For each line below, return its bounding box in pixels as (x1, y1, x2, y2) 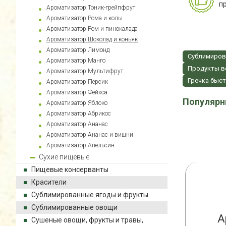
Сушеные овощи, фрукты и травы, (31, 216, 143, 224)
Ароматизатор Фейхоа (46, 89, 107, 96)
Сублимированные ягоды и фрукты (31, 191, 148, 199)
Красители (31, 178, 67, 186)
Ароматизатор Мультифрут (46, 68, 123, 75)
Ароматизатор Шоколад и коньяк (46, 36, 138, 43)
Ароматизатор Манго (46, 57, 105, 64)
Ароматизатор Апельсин (46, 142, 115, 149)
